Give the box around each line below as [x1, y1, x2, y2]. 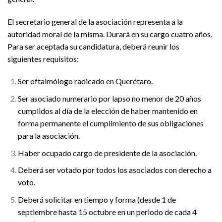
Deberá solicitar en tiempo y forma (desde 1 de [17, 194, 176, 204]
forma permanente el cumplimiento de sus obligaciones [17, 118, 204, 128]
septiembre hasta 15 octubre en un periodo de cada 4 [17, 207, 197, 217]
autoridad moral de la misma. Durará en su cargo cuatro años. [7, 29, 212, 39]
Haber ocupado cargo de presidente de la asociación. [17, 148, 197, 158]
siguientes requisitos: [7, 54, 79, 63]
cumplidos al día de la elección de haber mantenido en [17, 106, 198, 116]
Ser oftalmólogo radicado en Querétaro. [17, 76, 153, 86]
